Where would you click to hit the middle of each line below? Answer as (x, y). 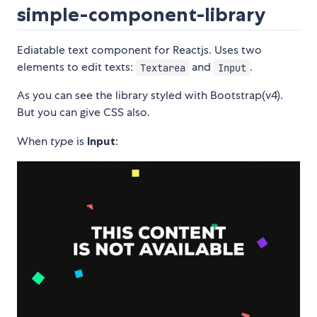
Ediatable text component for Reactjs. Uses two (139, 50)
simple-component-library (142, 15)
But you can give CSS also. (83, 113)
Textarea (162, 68)
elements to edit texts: (76, 67)
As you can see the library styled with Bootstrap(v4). (150, 96)
